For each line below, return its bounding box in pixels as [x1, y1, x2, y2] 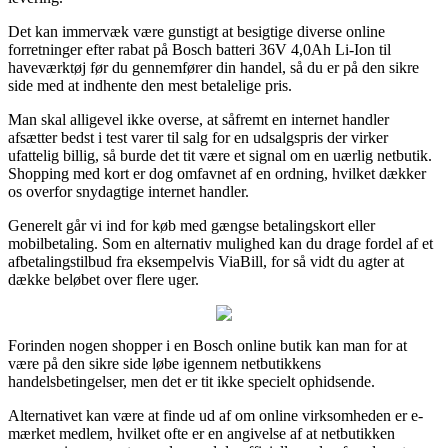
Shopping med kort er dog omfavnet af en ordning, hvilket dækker [8, 164, 426, 182]
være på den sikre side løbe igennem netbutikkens [8, 354, 321, 372]
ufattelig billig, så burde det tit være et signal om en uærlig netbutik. [8, 146, 432, 164]
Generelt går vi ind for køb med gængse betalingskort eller [8, 216, 375, 234]
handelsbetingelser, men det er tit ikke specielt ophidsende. [8, 372, 375, 390]
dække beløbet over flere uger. [8, 270, 199, 288]
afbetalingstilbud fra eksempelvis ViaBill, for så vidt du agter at [8, 252, 404, 270]
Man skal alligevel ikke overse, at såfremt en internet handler [8, 110, 389, 128]
